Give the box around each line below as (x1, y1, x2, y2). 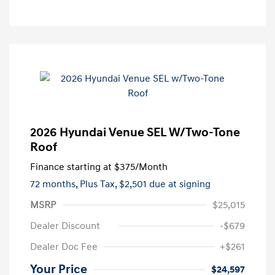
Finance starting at (30, 160, 112, 173)
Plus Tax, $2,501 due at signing (80, 177, 211, 190)
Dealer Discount (30, 219, 100, 232)
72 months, (30, 177, 80, 190)
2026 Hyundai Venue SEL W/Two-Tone (30, 125, 240, 140)
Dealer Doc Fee (30, 240, 98, 253)
